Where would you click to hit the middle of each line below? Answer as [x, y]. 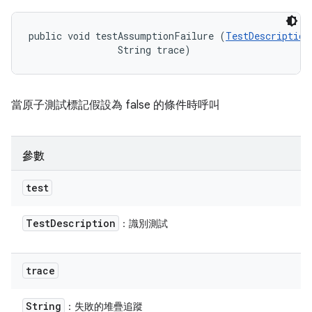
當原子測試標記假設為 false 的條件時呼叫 [116, 105]
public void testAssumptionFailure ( [127, 36]
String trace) [110, 50]
